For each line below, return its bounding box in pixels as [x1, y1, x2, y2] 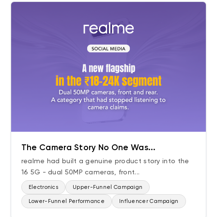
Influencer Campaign [119, 198, 179, 204]
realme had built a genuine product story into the [21, 156, 189, 165]
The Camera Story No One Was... [21, 142, 156, 152]
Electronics [28, 184, 59, 190]
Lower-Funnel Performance [28, 198, 105, 204]
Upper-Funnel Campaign [73, 184, 143, 190]
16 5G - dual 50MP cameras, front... [21, 168, 140, 176]
